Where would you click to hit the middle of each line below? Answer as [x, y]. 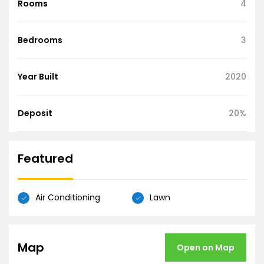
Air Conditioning [68, 197]
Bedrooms [40, 40]
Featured [45, 159]
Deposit [35, 113]
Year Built [38, 77]
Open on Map [206, 247]
